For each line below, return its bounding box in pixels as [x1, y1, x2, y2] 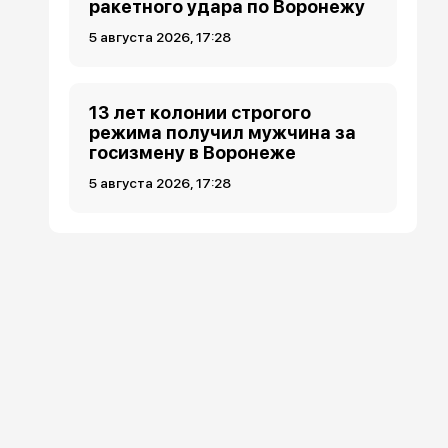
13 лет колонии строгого [89, 102, 312, 123]
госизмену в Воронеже [89, 142, 297, 163]
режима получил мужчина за [89, 122, 357, 143]
